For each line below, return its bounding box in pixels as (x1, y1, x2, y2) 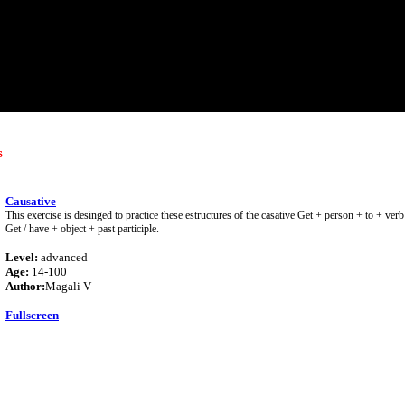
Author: (5, 279, 45, 293)
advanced (38, 250, 88, 264)
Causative (5, 194, 56, 208)
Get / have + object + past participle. (5, 222, 159, 235)
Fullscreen (5, 308, 59, 322)
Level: (5, 250, 38, 264)
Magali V (45, 279, 91, 293)
